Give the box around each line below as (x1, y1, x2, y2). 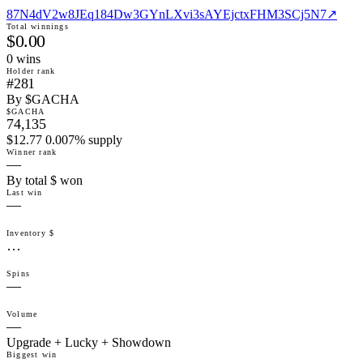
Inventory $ (6, 228, 55, 238)
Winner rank (6, 147, 58, 157)
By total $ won (6, 173, 83, 188)
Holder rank (6, 66, 56, 76)
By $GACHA (6, 92, 79, 107)
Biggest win (6, 350, 58, 360)
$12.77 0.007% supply (6, 133, 122, 147)
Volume (6, 310, 38, 319)
